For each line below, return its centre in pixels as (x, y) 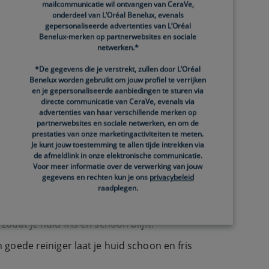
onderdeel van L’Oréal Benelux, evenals (118, 15)
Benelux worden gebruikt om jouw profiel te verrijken (118, 80)
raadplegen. (118, 188)
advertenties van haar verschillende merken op (118, 112)
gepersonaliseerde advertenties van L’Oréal (118, 26)
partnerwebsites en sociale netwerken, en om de (118, 123)
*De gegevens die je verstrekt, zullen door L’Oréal (118, 69)
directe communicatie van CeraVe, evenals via (118, 101)
